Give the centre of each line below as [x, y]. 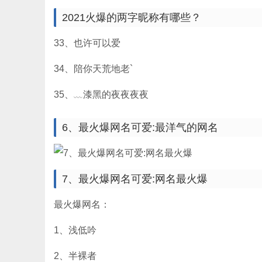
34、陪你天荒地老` [93, 69]
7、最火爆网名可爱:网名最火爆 [135, 179]
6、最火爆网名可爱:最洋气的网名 [140, 127]
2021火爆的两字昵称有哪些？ [132, 18]
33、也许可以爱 [87, 43]
